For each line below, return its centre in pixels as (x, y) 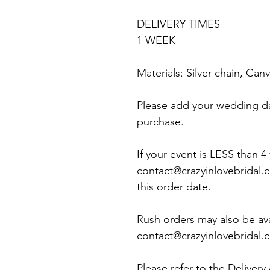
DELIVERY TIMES (178, 24)
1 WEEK (156, 40)
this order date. (174, 187)
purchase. (160, 121)
